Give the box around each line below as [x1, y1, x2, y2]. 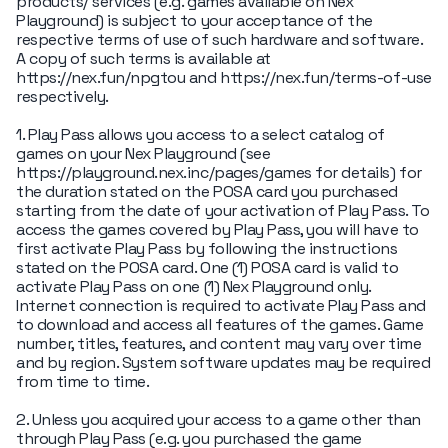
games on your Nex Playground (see [16, 143, 271, 164]
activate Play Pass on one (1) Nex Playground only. [16, 276, 371, 297]
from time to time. [16, 371, 153, 392]
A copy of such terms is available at [16, 48, 271, 69]
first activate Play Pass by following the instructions [16, 238, 398, 259]
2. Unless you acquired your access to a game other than [16, 409, 421, 430]
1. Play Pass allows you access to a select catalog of [16, 124, 385, 145]
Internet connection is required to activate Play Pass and [16, 295, 426, 316]
